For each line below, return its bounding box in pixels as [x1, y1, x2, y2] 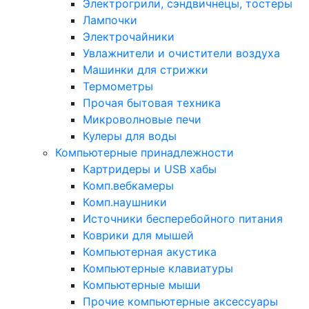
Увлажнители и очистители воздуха [83, 46, 280, 60]
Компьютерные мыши [83, 278, 201, 292]
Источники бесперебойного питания [83, 212, 283, 226]
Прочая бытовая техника [83, 96, 221, 110]
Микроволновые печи [83, 112, 201, 126]
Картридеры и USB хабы [83, 162, 217, 176]
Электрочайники [83, 30, 175, 43]
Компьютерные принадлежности [55, 146, 234, 159]
